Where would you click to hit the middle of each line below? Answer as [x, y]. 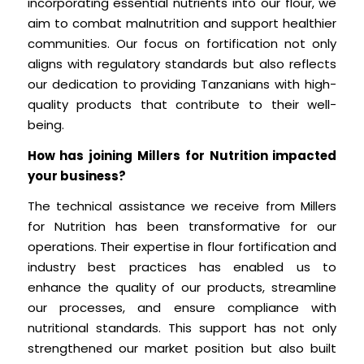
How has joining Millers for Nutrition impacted [182, 155]
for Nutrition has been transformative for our [182, 227]
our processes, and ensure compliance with [182, 308]
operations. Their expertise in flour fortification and [182, 247]
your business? [76, 175]
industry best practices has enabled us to [182, 267]
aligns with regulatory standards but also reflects [182, 63]
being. [45, 124]
